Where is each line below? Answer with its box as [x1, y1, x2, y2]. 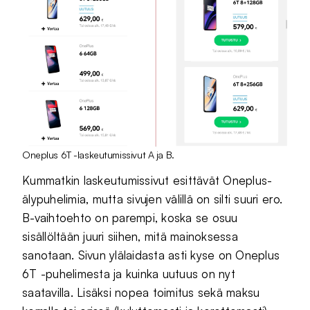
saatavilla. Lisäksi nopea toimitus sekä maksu [22, 284, 260, 300]
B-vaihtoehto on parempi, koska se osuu [22, 210, 238, 225]
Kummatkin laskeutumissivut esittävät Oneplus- [22, 172, 273, 188]
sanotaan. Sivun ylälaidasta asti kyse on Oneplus [22, 247, 280, 262]
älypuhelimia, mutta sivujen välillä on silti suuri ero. [22, 191, 283, 206]
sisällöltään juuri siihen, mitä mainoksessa [22, 228, 238, 244]
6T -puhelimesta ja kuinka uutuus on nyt [22, 266, 235, 281]
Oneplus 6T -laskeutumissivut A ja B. [22, 148, 174, 161]
